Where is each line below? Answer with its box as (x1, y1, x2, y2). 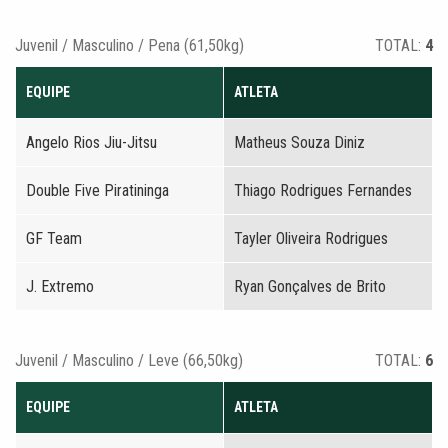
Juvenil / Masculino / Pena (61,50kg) (15, 36, 244, 55)
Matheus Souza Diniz (234, 133, 365, 152)
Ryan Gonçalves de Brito (234, 277, 386, 296)
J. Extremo (26, 277, 94, 296)
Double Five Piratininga (26, 181, 169, 200)
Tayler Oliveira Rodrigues (234, 229, 388, 248)
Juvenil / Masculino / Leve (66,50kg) (15, 351, 243, 370)
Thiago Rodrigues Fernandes (234, 181, 412, 200)
